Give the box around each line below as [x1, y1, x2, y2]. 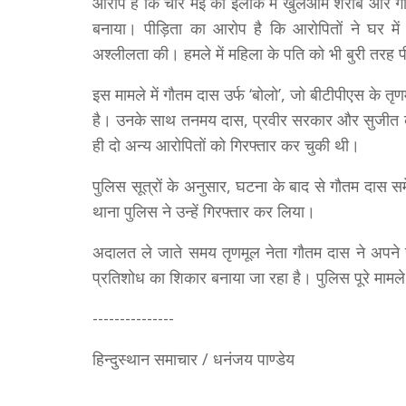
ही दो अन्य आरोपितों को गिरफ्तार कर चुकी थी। [92, 134, 360, 157]
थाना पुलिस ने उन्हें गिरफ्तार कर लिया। [92, 200, 315, 223]
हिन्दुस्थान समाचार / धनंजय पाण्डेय [92, 348, 295, 371]
